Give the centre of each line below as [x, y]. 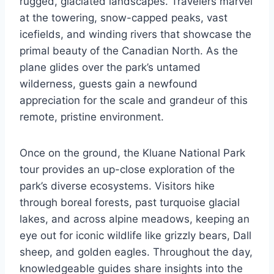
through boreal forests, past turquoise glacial [130, 202]
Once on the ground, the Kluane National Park [132, 153]
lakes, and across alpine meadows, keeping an [135, 219]
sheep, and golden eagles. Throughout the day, [136, 252]
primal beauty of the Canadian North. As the [129, 51]
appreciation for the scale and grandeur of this [134, 100]
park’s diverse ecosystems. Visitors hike [117, 186]
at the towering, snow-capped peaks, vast [124, 18]
